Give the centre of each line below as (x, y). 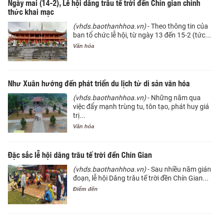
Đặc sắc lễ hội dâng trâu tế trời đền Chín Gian (80, 155)
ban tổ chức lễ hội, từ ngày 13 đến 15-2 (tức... (142, 35)
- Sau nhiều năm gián (179, 169)
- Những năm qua (173, 98)
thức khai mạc (32, 12)
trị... (79, 116)
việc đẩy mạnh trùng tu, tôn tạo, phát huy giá (141, 107)
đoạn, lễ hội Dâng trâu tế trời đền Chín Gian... (141, 178)
